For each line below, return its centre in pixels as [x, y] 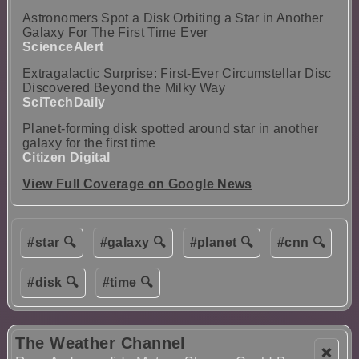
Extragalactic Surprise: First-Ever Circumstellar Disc [177, 74]
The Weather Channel [101, 343]
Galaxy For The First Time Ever [115, 33]
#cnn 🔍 [301, 242]
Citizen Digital [67, 158]
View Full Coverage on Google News [137, 184]
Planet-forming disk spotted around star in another [171, 129]
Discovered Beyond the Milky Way [124, 88]
